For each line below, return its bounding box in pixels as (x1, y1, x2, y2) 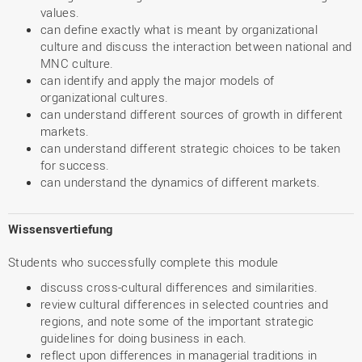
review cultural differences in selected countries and (40, 296, 328, 312)
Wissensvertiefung (8, 221, 113, 237)
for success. (40, 157, 110, 173)
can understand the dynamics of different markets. (40, 174, 321, 190)
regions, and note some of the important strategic (40, 313, 314, 329)
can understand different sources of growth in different (40, 106, 343, 122)
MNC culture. (40, 55, 114, 71)
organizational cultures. (40, 89, 169, 105)
